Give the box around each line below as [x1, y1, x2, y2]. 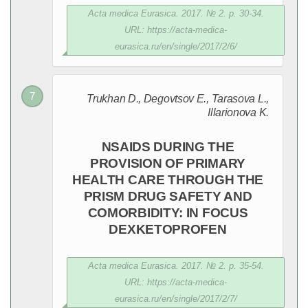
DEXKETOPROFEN [109, 222, 227, 236]
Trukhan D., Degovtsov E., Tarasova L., [87, 93, 269, 104]
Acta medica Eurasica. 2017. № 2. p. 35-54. [87, 261, 264, 271]
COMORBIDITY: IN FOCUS [87, 206, 248, 220]
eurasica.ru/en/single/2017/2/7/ [114, 294, 237, 304]
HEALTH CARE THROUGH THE [71, 173, 264, 187]
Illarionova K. [208, 107, 269, 118]
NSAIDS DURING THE [101, 140, 234, 154]
